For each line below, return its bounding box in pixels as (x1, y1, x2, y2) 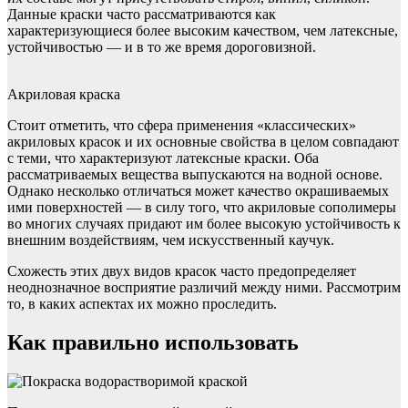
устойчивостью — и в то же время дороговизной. (7, 38, 316, 55)
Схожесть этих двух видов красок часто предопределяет (7, 262, 356, 279)
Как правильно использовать (7, 330, 299, 354)
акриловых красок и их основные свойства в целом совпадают (7, 133, 399, 149)
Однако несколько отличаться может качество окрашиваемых (7, 182, 389, 199)
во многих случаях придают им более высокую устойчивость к (7, 215, 401, 231)
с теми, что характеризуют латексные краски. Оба (7, 149, 319, 166)
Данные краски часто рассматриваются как (7, 5, 276, 22)
